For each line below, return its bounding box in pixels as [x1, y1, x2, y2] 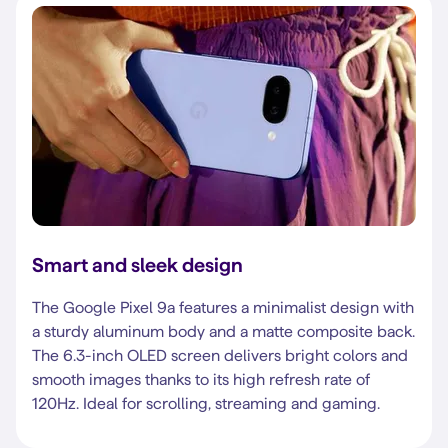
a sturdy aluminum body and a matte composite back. [32, 323, 415, 340]
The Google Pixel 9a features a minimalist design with [32, 299, 414, 316]
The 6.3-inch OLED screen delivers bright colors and [32, 347, 408, 364]
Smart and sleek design [32, 254, 243, 276]
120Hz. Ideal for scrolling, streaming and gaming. [32, 395, 380, 412]
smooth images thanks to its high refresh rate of [32, 371, 370, 388]
